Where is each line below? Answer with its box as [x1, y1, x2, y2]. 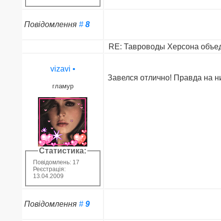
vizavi [50, 64, 71, 73]
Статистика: [39, 146, 87, 155]
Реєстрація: [33, 166, 66, 173]
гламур [52, 82, 74, 90]
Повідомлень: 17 [33, 159, 79, 166]
